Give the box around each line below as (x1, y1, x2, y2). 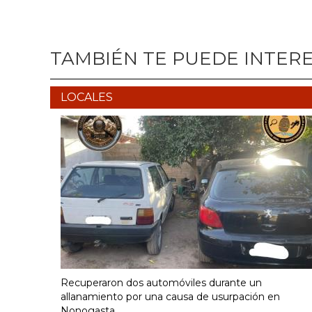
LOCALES (61, 91, 113, 104)
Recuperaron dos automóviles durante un (61, 276, 262, 290)
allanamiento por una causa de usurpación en (61, 290, 280, 304)
